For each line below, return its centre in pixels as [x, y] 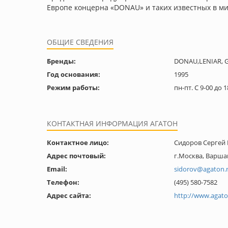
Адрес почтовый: [76, 156]
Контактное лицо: [78, 142]
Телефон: [63, 182]
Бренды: [61, 61]
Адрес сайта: [69, 195]
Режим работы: [73, 88]
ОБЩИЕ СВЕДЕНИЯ [80, 42]
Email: [57, 169]
